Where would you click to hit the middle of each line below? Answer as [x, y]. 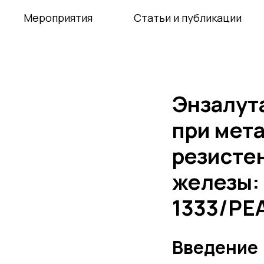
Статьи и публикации [188, 18]
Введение [215, 247]
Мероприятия [58, 18]
